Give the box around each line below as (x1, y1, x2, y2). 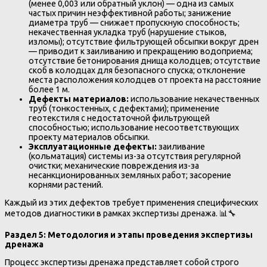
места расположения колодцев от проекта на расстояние (29, 74, 261, 85)
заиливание (157, 141, 205, 151)
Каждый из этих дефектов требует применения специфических (5, 197, 258, 207)
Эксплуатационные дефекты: (29, 141, 157, 151)
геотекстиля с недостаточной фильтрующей (29, 113, 210, 123)
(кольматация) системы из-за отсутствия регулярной (29, 151, 241, 161)
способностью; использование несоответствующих (29, 122, 239, 132)
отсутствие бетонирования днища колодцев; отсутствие (29, 55, 260, 66)
